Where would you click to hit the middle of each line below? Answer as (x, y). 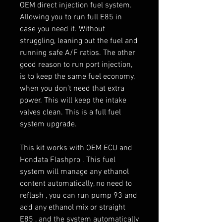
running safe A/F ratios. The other (78, 53)
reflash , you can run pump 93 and (79, 195)
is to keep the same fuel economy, (77, 77)
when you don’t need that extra (72, 88)
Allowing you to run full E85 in (71, 17)
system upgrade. (48, 124)
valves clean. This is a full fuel (70, 112)
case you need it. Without (62, 29)
